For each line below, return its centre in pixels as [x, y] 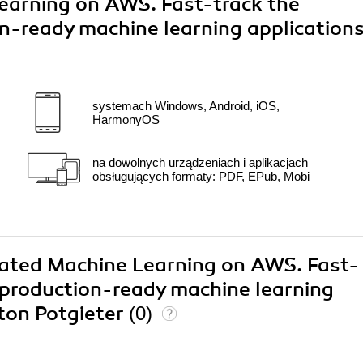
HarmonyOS [126, 120]
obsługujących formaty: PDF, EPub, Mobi [201, 177]
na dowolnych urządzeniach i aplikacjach [200, 163]
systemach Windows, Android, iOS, [186, 106]
